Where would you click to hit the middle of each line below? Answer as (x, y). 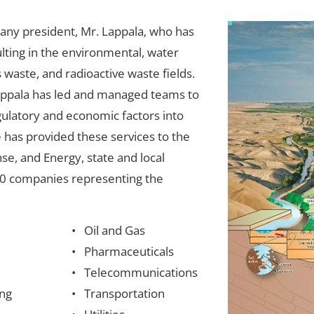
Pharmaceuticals (129, 251)
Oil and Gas (115, 230)
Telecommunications (141, 272)
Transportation (125, 293)
